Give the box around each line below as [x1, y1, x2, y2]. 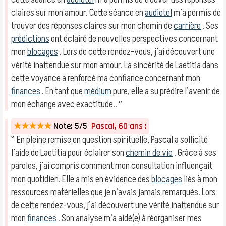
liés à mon [182, 173, 217, 186]
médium [84, 85, 111, 98]
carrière [174, 19, 201, 32]
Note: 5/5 [53, 121, 87, 132]
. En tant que [40, 85, 84, 98]
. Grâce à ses [173, 146, 216, 159]
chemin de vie [126, 146, 173, 159]
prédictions [11, 32, 49, 45]
